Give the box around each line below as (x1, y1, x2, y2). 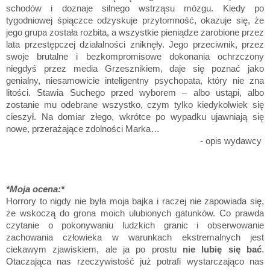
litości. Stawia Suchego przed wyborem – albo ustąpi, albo (6, 87, 264, 98)
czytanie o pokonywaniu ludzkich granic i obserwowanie (6, 220, 264, 231)
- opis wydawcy (200, 136, 264, 146)
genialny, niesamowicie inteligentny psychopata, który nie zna (6, 75, 264, 86)
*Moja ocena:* (6, 184, 64, 195)
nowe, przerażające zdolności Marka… (6, 124, 160, 134)
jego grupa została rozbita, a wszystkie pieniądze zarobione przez (6, 27, 264, 38)
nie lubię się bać (183, 244, 262, 255)
